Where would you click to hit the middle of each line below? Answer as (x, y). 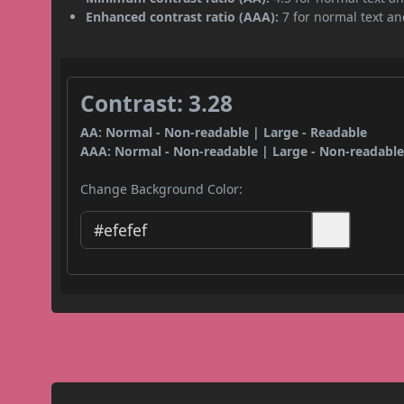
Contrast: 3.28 (157, 103)
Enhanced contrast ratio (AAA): (183, 16)
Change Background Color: (162, 188)
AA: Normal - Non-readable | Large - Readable (224, 132)
